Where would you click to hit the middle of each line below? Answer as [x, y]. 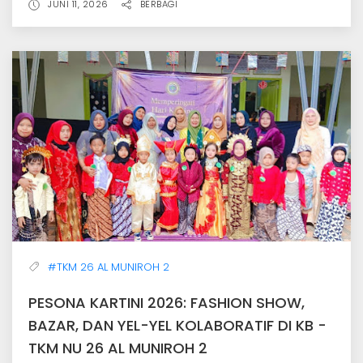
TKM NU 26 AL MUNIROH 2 [118, 348]
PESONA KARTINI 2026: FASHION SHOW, [167, 302]
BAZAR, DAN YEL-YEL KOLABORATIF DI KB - [177, 325]
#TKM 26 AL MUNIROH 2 [109, 267]
